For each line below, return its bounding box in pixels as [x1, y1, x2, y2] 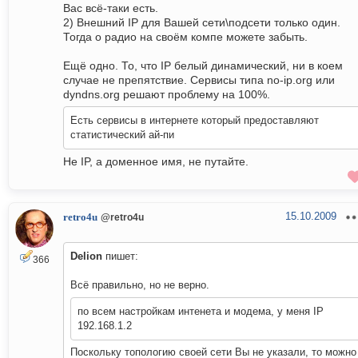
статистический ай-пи [70, 129, 174, 141]
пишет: [102, 250, 138, 263]
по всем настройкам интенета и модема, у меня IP [78, 305, 324, 318]
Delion [70, 250, 102, 263]
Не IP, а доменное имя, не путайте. [63, 155, 249, 169]
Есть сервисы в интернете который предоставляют [70, 114, 319, 127]
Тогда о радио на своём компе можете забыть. [63, 30, 308, 44]
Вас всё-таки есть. [63, 2, 158, 15]
